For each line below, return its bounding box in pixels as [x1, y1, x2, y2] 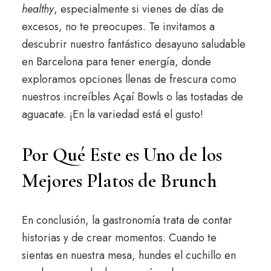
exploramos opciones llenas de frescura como [21, 71, 237, 88]
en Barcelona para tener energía [21, 54, 175, 70]
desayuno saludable [154, 36, 246, 53]
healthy [21, 1, 54, 18]
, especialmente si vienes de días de [53, 1, 224, 18]
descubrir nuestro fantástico [21, 36, 155, 53]
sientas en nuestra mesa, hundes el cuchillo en [21, 247, 236, 264]
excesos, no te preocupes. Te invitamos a [21, 19, 215, 35]
